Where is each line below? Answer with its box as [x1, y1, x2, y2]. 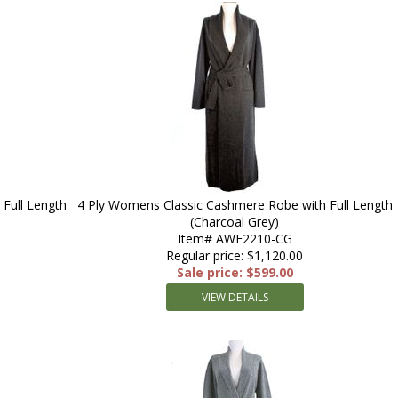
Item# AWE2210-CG [177, 230, 292, 247]
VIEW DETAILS [201, 290, 268, 305]
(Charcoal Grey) [190, 213, 279, 230]
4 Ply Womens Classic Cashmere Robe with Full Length [76, 196, 393, 213]
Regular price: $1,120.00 [166, 247, 303, 264]
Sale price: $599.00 [176, 264, 293, 281]
